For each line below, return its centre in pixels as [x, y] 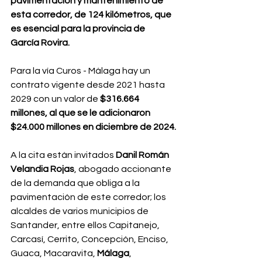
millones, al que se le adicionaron [81, 113]
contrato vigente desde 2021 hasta [89, 85]
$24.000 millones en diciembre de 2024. [93, 127]
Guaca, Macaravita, [54, 253]
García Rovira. [40, 43]
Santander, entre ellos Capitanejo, [86, 225]
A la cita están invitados [63, 155]
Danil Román [143, 155]
